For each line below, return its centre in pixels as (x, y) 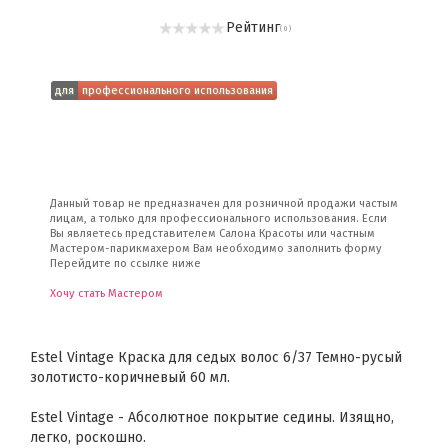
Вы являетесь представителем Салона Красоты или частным (212, 233)
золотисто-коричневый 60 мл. (130, 377)
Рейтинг (252, 27)
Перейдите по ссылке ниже (125, 263)
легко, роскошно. (88, 437)
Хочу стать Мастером (106, 293)
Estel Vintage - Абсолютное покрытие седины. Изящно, (212, 417)
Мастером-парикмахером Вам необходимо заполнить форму (216, 248)
